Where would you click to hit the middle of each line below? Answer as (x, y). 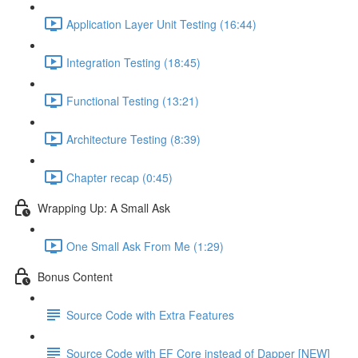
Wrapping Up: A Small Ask (104, 207)
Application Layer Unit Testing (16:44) (161, 24)
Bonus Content (75, 276)
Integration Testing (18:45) (133, 62)
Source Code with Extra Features (150, 314)
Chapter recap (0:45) (119, 177)
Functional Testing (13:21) (133, 100)
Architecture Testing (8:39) (133, 139)
